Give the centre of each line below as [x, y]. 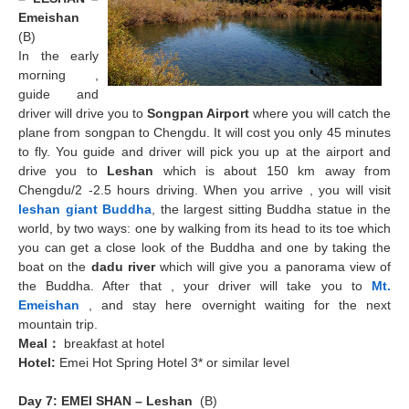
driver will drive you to [83, 113]
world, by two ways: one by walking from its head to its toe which [204, 228]
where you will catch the [320, 113]
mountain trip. [58, 324]
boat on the [55, 266]
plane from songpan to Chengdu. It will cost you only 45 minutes [204, 132]
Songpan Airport [198, 113]
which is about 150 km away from [273, 170]
